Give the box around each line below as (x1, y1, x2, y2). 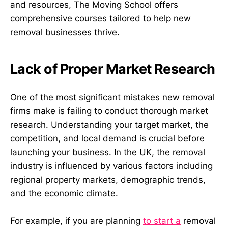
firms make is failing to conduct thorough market (10, 106, 208, 117)
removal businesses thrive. (10, 26, 120, 37)
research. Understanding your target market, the (10, 120, 209, 130)
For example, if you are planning (10, 216, 143, 226)
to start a (143, 216, 181, 226)
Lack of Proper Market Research (10, 61, 215, 78)
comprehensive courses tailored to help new (10, 13, 191, 23)
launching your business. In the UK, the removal (10, 147, 205, 158)
